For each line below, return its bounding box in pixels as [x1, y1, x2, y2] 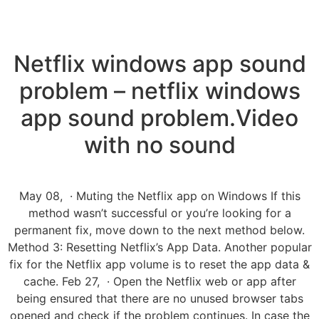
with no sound [83, 131, 236, 159]
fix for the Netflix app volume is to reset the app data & [9, 257, 310, 272]
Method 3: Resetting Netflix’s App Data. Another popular [7, 240, 312, 255]
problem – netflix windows [19, 77, 300, 105]
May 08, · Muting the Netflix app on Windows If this [19, 189, 300, 204]
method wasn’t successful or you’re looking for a [28, 206, 291, 221]
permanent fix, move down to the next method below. [14, 223, 305, 238]
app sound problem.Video [21, 104, 298, 132]
